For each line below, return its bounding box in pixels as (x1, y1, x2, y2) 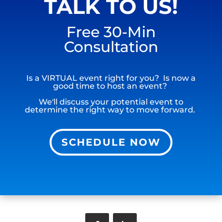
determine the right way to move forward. (24, 105, 197, 114)
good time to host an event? (53, 81, 169, 91)
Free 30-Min (66, 23, 156, 41)
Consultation (63, 38, 158, 56)
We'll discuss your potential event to (38, 97, 183, 107)
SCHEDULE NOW (61, 136, 161, 148)
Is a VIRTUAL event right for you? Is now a (26, 73, 196, 83)
